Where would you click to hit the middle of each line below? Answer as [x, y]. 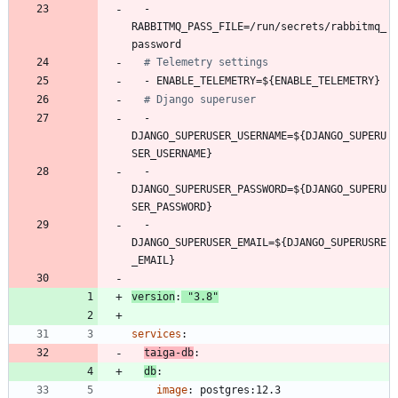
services [156, 334]
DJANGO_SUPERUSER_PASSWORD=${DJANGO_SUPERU [259, 190]
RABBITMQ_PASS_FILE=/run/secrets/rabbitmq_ [259, 27]
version [153, 297]
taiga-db [169, 353]
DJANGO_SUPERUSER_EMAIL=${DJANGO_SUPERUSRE [259, 243]
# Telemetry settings [206, 63]
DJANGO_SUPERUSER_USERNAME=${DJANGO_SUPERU [259, 136]
